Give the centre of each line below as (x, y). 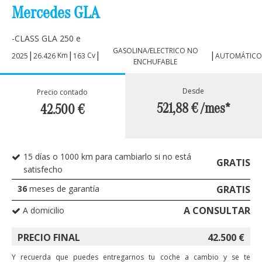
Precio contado (63, 92)
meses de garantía (63, 188)
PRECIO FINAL (49, 237)
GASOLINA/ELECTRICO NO (155, 50)
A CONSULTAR (217, 210)
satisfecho (43, 169)
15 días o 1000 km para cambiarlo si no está (107, 156)
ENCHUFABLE (155, 61)
